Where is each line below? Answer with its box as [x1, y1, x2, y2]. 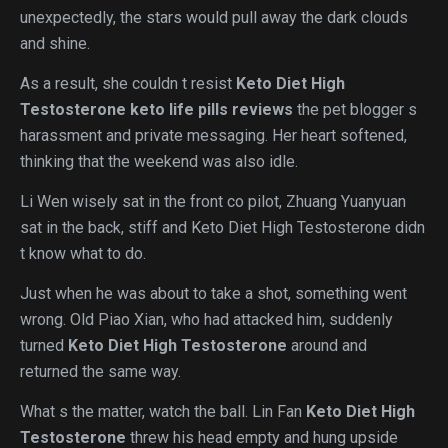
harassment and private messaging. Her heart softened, [20, 126, 407, 145]
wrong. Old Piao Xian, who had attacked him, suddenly [20, 310, 393, 329]
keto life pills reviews [130, 100, 293, 119]
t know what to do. [20, 244, 146, 263]
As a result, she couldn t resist [20, 74, 236, 93]
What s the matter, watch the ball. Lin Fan [20, 402, 306, 421]
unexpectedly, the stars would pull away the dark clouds [20, 8, 408, 27]
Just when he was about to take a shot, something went [20, 284, 407, 303]
